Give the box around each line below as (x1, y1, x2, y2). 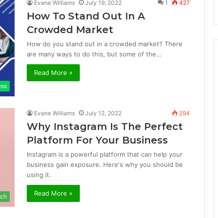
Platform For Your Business (27, 134, 168, 146)
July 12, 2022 (85, 109, 122, 117)
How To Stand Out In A (27, 10, 145, 22)
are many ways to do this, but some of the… (27, 50, 162, 58)
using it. (27, 171, 51, 179)
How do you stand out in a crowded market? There (27, 40, 182, 48)
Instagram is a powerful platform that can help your (27, 150, 182, 159)
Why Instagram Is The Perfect (27, 121, 183, 133)
